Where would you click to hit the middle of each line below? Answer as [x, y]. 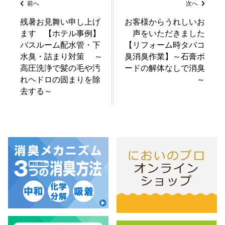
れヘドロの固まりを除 [60, 80]
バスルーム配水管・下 [60, 45]
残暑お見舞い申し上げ [60, 22]
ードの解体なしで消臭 [165, 68]
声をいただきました [169, 34]
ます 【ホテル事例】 [60, 34]
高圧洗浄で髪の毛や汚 [60, 68]
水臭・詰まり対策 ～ [61, 57]
